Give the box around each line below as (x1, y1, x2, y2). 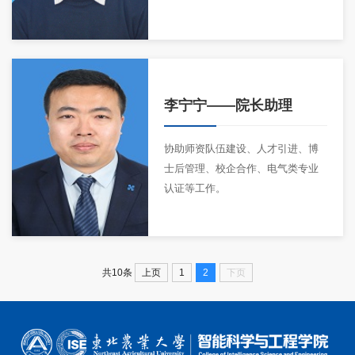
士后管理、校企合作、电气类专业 (164, 162, 319, 175)
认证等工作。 (164, 182, 226, 195)
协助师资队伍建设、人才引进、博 (164, 143, 319, 155)
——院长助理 (207, 97, 292, 114)
